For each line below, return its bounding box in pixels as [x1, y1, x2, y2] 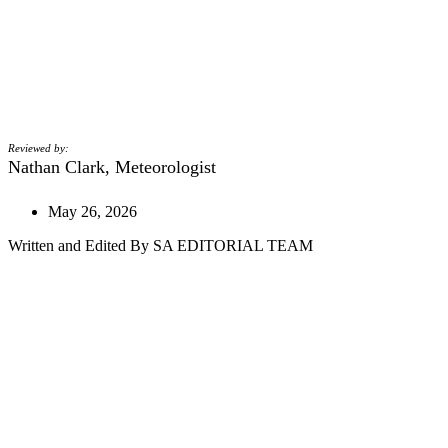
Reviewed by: [8, 142, 69, 155]
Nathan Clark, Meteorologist [8, 157, 216, 178]
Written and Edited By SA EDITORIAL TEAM [8, 236, 313, 254]
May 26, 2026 [48, 202, 137, 220]
